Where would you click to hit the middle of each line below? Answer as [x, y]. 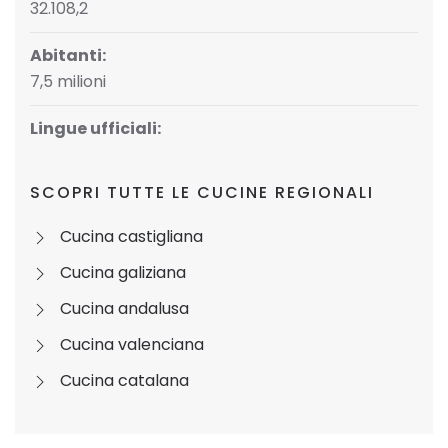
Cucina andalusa [124, 308]
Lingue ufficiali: [95, 128]
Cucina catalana [124, 380]
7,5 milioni [68, 81]
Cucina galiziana [123, 272]
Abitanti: [68, 55]
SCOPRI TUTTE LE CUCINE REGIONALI [202, 192]
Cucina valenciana [132, 344]
